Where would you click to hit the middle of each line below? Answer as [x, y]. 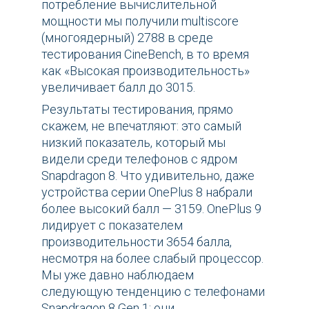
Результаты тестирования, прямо [137, 110]
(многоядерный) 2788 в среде [127, 38]
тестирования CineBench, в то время [145, 54]
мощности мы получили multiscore [140, 21]
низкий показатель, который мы [133, 143]
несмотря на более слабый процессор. [152, 259]
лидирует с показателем [112, 226]
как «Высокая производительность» [146, 71]
